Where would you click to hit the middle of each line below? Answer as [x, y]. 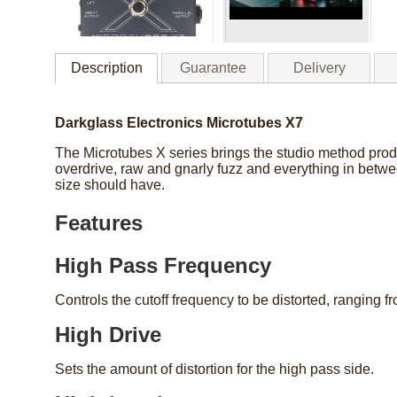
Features [99, 223]
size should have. [110, 185]
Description [106, 68]
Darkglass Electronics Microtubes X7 [179, 123]
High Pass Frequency [163, 266]
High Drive [108, 335]
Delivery [319, 68]
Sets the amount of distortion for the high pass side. [214, 370]
